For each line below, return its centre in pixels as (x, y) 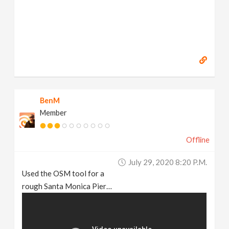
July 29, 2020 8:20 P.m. (167, 162)
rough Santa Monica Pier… (67, 186)
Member (54, 112)
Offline (198, 140)
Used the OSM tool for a (63, 173)
